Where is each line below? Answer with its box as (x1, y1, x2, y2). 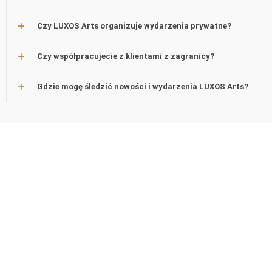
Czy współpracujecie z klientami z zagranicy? (37, 52, 214, 61)
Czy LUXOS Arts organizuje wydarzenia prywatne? (37, 21, 231, 30)
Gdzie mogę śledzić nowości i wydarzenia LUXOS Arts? (37, 82, 248, 91)
